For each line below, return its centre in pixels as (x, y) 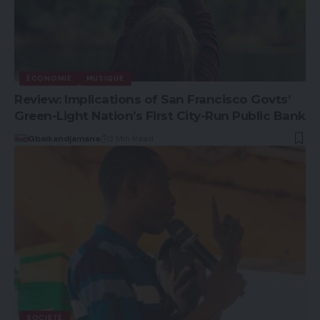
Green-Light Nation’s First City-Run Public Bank (160, 116)
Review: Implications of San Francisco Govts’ (152, 100)
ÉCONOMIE (49, 79)
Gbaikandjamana (64, 139)
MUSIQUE (105, 79)
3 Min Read (131, 139)
